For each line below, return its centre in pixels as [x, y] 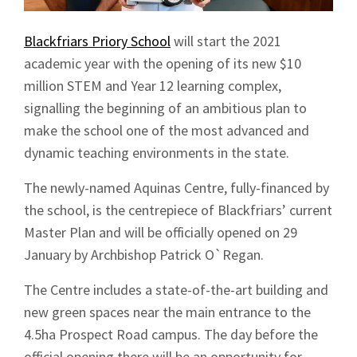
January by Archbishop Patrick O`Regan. [144, 255]
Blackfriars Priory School [97, 41]
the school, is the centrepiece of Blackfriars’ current [178, 210]
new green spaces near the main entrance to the [167, 312]
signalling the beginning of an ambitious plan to [165, 108]
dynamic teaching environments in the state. [157, 153]
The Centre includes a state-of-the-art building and [176, 290]
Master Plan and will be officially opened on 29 [161, 233]
